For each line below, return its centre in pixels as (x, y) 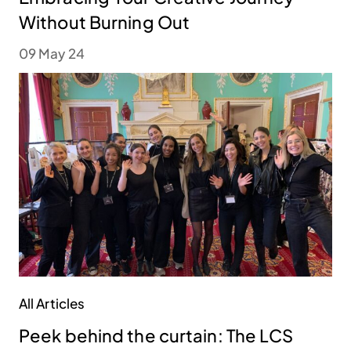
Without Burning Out (105, 22)
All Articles (52, 304)
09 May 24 (52, 54)
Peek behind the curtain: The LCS (156, 336)
